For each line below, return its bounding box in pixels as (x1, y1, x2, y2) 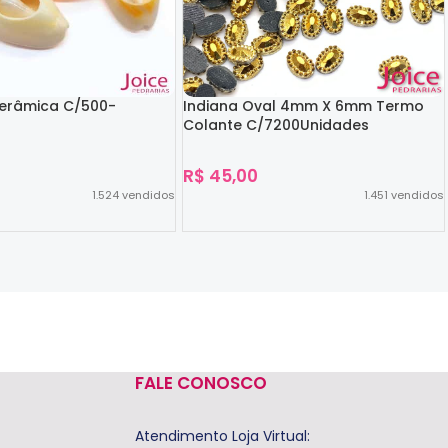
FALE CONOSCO (134, 371, 267, 396)
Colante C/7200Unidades (183, 115, 370, 136)
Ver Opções (197, 232, 269, 250)
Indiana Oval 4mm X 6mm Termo (183, 96, 425, 117)
